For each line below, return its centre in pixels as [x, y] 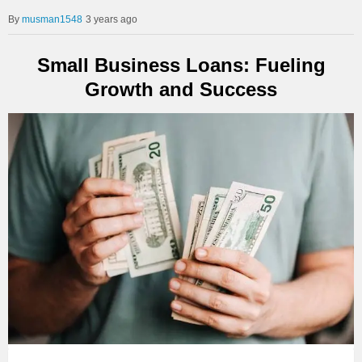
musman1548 [52, 19]
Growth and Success [181, 89]
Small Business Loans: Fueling [181, 65]
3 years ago [112, 19]
